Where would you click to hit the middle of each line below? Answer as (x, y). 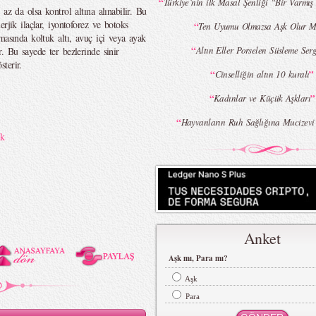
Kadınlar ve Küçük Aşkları (262, 98)
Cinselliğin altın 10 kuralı (262, 74)
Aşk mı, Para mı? (198, 258)
